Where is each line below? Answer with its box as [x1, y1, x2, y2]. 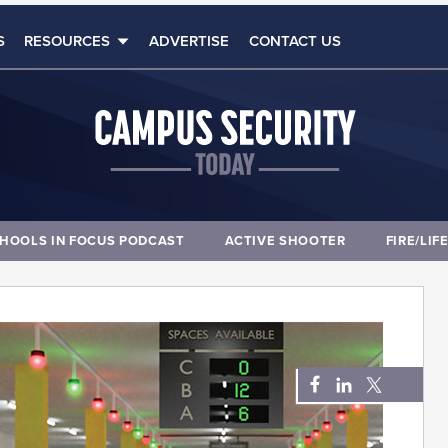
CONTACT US [248, 32, 341, 50]
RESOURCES [24, 32, 111, 50]
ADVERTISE [149, 32, 230, 50]
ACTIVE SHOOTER [224, 232, 346, 249]
